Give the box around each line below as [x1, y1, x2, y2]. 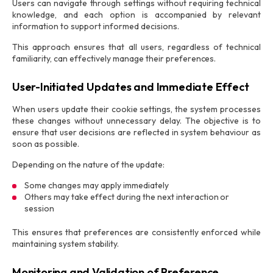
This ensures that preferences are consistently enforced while [12, 227, 261, 238]
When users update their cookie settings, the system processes [12, 104, 261, 115]
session [24, 203, 54, 214]
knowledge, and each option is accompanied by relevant [12, 9, 261, 20]
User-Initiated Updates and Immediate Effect [12, 80, 249, 94]
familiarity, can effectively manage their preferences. [12, 53, 216, 64]
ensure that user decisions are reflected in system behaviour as [12, 127, 261, 138]
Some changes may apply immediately [24, 180, 169, 191]
